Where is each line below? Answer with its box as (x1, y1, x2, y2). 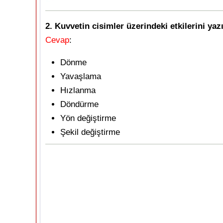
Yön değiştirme (60, 113, 116, 123)
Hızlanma (60, 86, 96, 95)
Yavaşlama (60, 72, 101, 81)
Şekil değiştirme (60, 127, 120, 137)
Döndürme (60, 100, 99, 109)
